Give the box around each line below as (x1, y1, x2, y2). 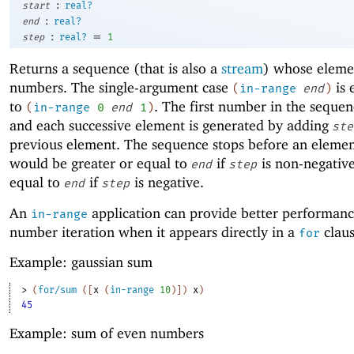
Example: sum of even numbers (9, 325, 204, 342)
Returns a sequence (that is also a (9, 60, 221, 77)
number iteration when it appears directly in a (9, 223, 299, 240)
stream (221, 60, 263, 77)
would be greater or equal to (9, 155, 191, 172)
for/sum (38, 284, 77, 296)
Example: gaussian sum (9, 253, 153, 270)
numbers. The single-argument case (9, 79, 232, 96)
